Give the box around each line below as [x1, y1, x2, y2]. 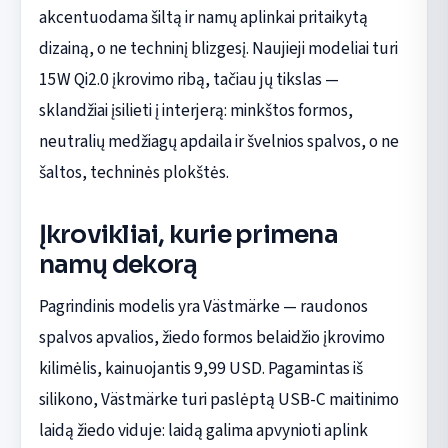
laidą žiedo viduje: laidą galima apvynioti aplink [38, 417, 368, 443]
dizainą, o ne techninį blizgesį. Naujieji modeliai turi [38, 35, 398, 61]
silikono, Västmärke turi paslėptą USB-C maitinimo [38, 386, 399, 412]
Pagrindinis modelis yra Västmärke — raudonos [38, 293, 368, 319]
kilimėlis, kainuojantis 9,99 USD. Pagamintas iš [38, 355, 363, 381]
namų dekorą [38, 248, 198, 280]
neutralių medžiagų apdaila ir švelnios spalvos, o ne [38, 128, 399, 154]
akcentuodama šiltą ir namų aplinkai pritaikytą [38, 4, 368, 30]
